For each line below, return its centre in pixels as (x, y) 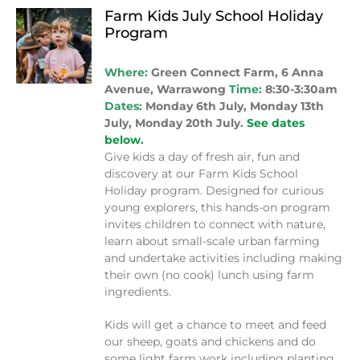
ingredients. (138, 292)
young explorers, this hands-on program (218, 208)
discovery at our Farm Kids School (202, 174)
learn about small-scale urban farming (213, 241)
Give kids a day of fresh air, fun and (202, 157)
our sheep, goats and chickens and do (211, 342)
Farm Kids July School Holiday (214, 16)
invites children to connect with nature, (215, 225)
